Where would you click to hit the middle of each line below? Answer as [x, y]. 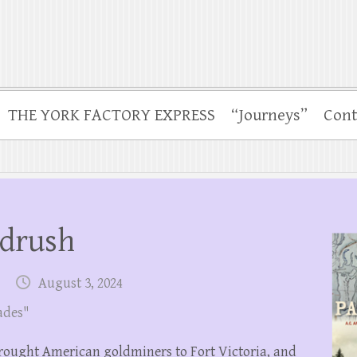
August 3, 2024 [80, 283]
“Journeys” [269, 116]
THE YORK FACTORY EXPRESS [112, 116]
